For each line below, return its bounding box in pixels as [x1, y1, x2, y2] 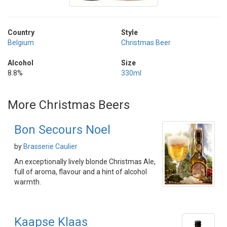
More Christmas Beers [8, 98, 130, 112]
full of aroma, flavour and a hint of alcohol [14, 168, 147, 176]
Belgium [8, 39, 34, 47]
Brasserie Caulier [23, 142, 78, 150]
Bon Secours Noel [14, 123, 110, 137]
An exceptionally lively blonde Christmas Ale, [14, 158, 156, 166]
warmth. [14, 178, 41, 186]
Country [8, 28, 34, 36]
